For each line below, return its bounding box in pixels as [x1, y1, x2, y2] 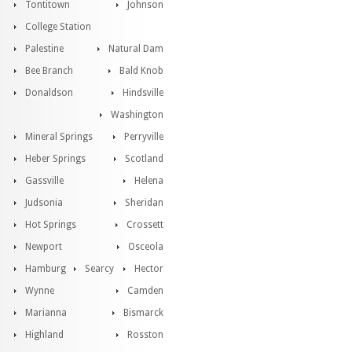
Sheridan [125, 197, 163, 208]
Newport [25, 241, 62, 252]
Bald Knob [119, 65, 163, 76]
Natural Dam [108, 43, 163, 54]
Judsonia [25, 197, 63, 208]
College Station [25, 21, 91, 32]
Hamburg [25, 263, 66, 274]
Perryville [124, 131, 163, 142]
